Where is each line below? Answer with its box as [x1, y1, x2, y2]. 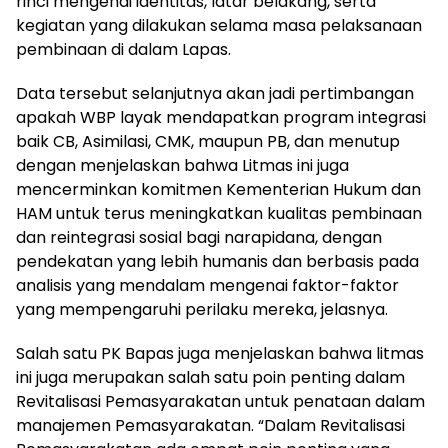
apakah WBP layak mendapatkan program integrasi [16, 106, 426, 129]
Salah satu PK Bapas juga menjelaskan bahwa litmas [16, 342, 424, 365]
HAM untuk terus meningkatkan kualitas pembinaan [16, 202, 422, 225]
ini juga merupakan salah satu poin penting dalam [16, 366, 405, 389]
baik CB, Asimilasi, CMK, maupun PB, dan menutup [16, 130, 400, 153]
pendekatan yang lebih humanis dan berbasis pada [16, 250, 419, 273]
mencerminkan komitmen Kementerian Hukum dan [16, 178, 421, 201]
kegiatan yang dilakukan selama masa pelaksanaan [16, 14, 422, 37]
